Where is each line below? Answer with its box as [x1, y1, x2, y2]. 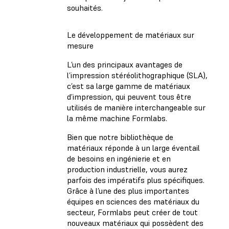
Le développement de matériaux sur [67, 29, 194, 40]
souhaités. [67, 2, 103, 13]
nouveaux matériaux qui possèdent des [67, 217, 203, 228]
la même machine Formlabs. [67, 112, 169, 123]
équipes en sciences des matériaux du [67, 196, 199, 207]
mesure [67, 40, 94, 51]
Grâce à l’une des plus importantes [67, 185, 189, 196]
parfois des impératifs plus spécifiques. [67, 174, 204, 185]
